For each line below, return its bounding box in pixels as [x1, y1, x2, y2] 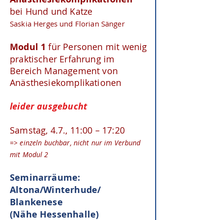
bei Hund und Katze [10, 5, 93, 17]
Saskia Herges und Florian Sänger [10, 19, 125, 28]
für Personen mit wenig [48, 41, 147, 53]
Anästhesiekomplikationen [10, 77, 122, 88]
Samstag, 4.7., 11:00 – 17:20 [10, 124, 125, 136]
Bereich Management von [10, 65, 118, 77]
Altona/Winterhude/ [10, 184, 101, 196]
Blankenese [10, 196, 63, 208]
